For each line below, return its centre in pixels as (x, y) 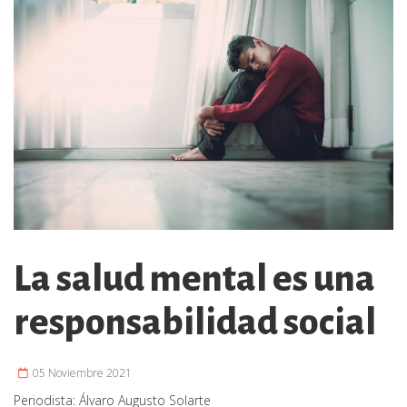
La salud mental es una (194, 279)
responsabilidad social (195, 323)
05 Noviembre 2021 (81, 373)
